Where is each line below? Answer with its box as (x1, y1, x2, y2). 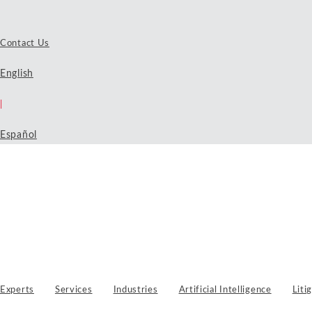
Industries (113, 286, 158, 295)
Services (54, 286, 93, 295)
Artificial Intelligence (178, 286, 272, 295)
